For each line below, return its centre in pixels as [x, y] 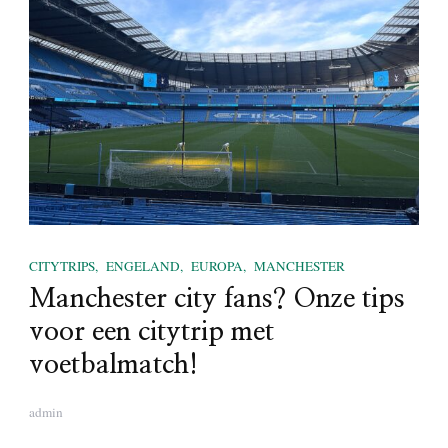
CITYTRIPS [62, 265]
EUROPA [217, 265]
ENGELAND [143, 265]
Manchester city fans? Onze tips [217, 299]
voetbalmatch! [113, 365]
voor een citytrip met [151, 332]
